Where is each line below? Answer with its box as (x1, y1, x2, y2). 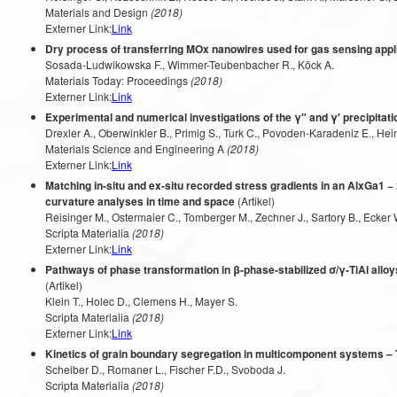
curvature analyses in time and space (44, 193, 235, 209)
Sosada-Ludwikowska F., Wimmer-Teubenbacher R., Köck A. (44, 57, 334, 72)
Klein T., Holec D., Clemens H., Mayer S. (44, 293, 237, 308)
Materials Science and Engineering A (44, 141, 224, 156)
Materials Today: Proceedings (44, 73, 188, 88)
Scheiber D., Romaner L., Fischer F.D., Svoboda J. (44, 362, 285, 377)
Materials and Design (44, 4, 148, 19)
